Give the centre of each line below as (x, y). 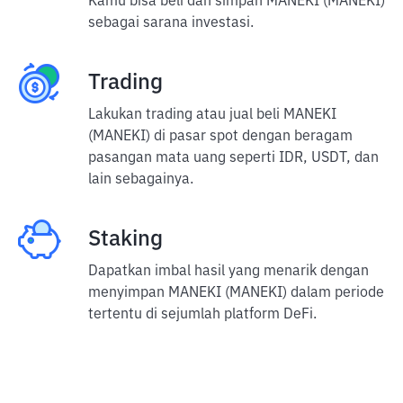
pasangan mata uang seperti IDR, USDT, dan (233, 158)
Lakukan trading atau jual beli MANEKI (212, 115)
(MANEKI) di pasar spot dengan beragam (220, 137)
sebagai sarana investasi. (171, 23)
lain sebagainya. (141, 180)
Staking (125, 239)
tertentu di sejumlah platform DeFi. (202, 315)
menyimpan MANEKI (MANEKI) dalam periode (236, 293)
